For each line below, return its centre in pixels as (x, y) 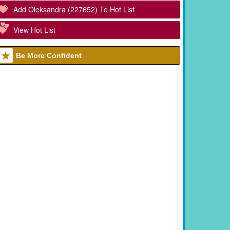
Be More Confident (49, 55)
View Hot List (34, 30)
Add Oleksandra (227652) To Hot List (74, 9)
